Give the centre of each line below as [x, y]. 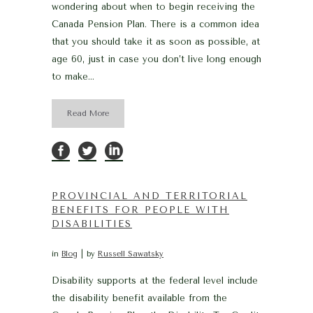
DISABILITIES [92, 224]
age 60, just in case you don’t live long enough [156, 59]
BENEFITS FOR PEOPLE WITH [140, 210]
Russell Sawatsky [131, 254]
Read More [88, 114]
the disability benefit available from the [139, 298]
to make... [73, 77]
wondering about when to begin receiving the [153, 7]
